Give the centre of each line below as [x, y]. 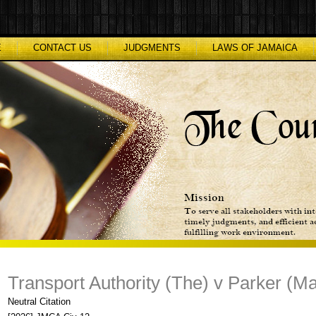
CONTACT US [62, 48]
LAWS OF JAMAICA [255, 48]
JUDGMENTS [152, 48]
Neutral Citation [39, 302]
